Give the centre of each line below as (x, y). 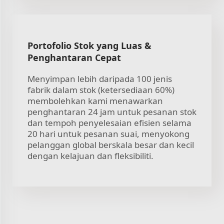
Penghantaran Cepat (74, 57)
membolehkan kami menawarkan (95, 100)
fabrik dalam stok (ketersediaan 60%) (101, 89)
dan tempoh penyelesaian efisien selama (109, 122)
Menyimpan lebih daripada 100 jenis (100, 78)
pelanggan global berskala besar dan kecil (111, 144)
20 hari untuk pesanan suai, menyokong (108, 133)
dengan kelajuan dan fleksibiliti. (90, 155)
